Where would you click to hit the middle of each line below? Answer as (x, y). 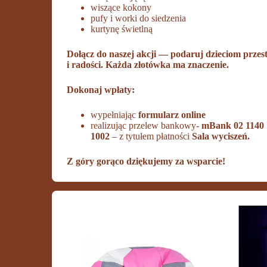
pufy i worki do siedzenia (139, 18)
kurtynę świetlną (122, 29)
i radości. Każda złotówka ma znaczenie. (148, 64)
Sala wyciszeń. (220, 136)
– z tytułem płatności (151, 136)
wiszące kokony (121, 7)
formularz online (172, 114)
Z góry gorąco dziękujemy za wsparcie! (146, 161)
